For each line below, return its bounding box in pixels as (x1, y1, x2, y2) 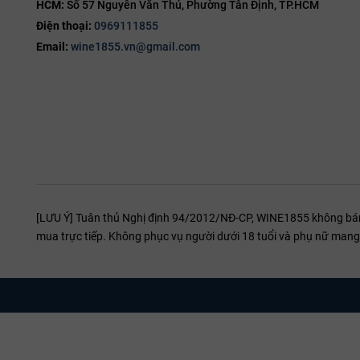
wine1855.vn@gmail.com (71, 40, 200, 54)
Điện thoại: (36, 19, 94, 33)
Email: (36, 40, 71, 54)
